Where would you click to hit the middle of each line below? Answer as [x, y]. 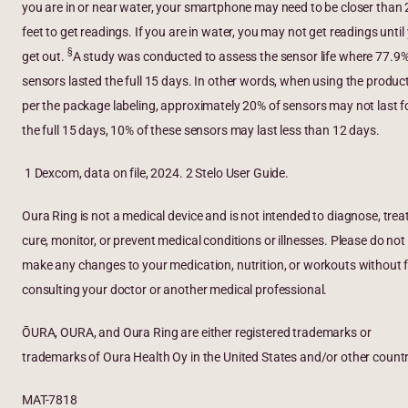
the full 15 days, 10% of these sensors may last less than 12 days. [202, 130]
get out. [45, 56]
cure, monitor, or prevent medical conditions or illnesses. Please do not [214, 240]
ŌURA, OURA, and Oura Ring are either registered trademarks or [197, 332]
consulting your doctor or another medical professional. [175, 289]
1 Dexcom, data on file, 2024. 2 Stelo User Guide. [157, 173]
